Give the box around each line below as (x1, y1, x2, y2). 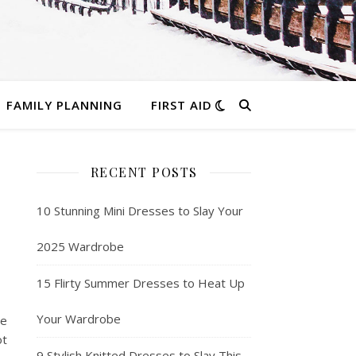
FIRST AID (150, 97, 212, 113)
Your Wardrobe (37, 311, 121, 327)
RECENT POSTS (90, 164, 198, 180)
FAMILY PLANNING (6, 97, 122, 113)
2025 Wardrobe (37, 238, 124, 254)
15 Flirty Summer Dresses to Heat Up (37, 275, 245, 291)
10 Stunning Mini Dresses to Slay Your (37, 203, 243, 219)
